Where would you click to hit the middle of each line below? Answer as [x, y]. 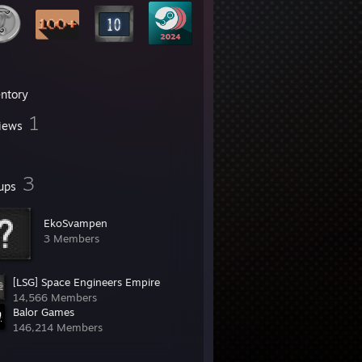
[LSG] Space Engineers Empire [86, 282]
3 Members [72, 238]
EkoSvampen [76, 223]
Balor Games [44, 312]
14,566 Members [55, 297]
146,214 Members [58, 327]
